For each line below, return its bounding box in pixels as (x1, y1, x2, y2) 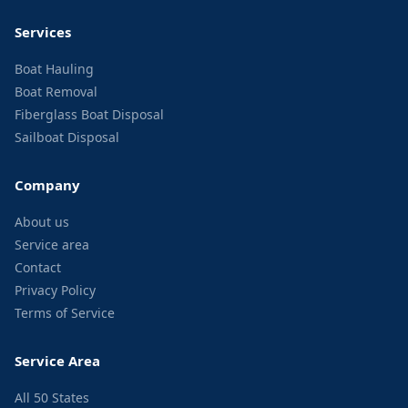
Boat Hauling (15, 60, 94, 77)
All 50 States (15, 389, 89, 406)
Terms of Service (15, 304, 115, 321)
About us (15, 213, 69, 230)
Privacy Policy (15, 281, 96, 299)
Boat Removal (15, 83, 97, 100)
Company (15, 176, 80, 194)
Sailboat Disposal (15, 128, 119, 146)
